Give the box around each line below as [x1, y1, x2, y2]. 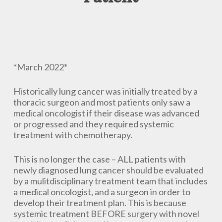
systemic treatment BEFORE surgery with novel [13, 208, 199, 219]
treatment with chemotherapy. [13, 129, 132, 140]
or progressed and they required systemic [13, 118, 174, 129]
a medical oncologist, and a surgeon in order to [13, 186, 190, 197]
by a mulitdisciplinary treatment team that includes [13, 175, 208, 186]
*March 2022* [13, 61, 67, 72]
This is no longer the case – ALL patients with [13, 154, 186, 165]
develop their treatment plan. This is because [13, 197, 186, 208]
